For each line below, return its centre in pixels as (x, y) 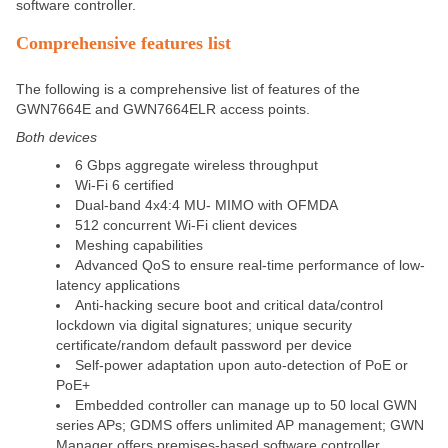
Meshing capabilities (139, 245)
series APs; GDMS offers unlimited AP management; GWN (240, 425)
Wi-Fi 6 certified (124, 185)
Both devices (56, 137)
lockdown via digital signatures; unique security (204, 325)
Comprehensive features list (123, 43)
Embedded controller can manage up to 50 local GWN (246, 405)
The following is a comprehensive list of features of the (188, 89)
